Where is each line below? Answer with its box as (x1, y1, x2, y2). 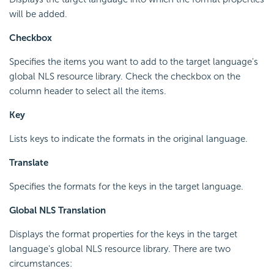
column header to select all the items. (9, 86, 166, 97)
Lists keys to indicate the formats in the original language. (9, 133, 248, 145)
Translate (9, 157, 48, 169)
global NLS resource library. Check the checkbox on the (9, 71, 240, 83)
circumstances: (9, 258, 72, 270)
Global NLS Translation (9, 205, 106, 217)
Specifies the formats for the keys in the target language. (9, 181, 243, 193)
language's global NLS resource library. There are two (9, 243, 231, 255)
